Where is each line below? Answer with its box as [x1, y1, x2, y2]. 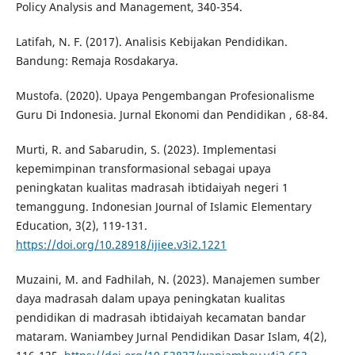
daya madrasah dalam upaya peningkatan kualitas [15, 291, 285, 307]
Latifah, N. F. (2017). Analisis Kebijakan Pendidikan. [15, 34, 288, 50]
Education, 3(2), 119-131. [15, 218, 147, 234]
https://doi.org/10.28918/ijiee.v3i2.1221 [15, 237, 227, 253]
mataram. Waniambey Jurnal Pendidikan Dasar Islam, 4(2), [15, 329, 327, 345]
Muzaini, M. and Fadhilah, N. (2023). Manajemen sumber [15, 272, 320, 288]
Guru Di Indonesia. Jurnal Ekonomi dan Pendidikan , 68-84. [15, 107, 328, 123]
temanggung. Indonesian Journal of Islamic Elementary [15, 199, 311, 215]
